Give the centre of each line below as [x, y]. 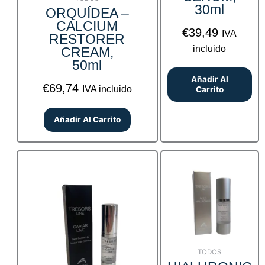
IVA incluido [107, 89]
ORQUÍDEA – [87, 13]
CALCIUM [87, 26]
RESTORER [87, 39]
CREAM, [87, 52]
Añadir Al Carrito [87, 119]
